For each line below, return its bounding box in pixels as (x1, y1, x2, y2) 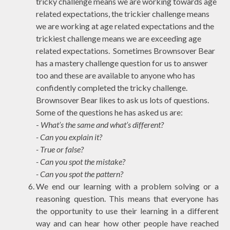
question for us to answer (119, 57, 208, 68)
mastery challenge (55, 57, 119, 68)
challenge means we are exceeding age (66, 33, 202, 43)
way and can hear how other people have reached (36, 218, 219, 228)
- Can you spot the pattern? (36, 168, 124, 179)
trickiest (36, 33, 66, 43)
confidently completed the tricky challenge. (36, 82, 188, 92)
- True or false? (36, 144, 84, 154)
